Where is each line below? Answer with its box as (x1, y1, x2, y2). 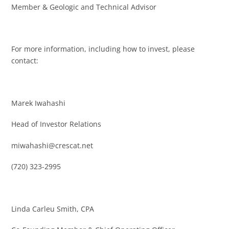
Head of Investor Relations (11, 119, 102, 129)
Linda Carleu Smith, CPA (11, 203, 95, 214)
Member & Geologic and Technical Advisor (11, 2, 157, 12)
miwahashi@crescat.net (11, 140, 94, 150)
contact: (11, 56, 39, 66)
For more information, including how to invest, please (11, 44, 195, 54)
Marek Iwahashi (11, 98, 66, 108)
